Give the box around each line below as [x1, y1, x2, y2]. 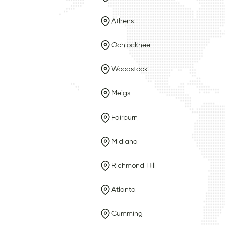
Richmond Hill [111, 162, 156, 169]
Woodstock [111, 65, 148, 73]
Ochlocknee [111, 41, 150, 49]
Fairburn [111, 114, 138, 121]
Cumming [111, 210, 143, 217]
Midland [111, 138, 138, 145]
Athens [111, 17, 134, 25]
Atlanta [111, 186, 136, 193]
